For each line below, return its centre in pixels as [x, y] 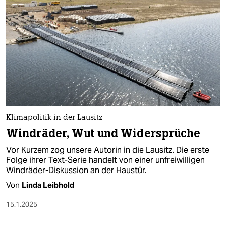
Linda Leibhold [48, 185]
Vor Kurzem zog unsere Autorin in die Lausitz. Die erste [108, 150]
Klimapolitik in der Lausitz [54, 118]
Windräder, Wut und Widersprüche [103, 133]
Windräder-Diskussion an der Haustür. [76, 170]
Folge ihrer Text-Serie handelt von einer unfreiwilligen [105, 160]
